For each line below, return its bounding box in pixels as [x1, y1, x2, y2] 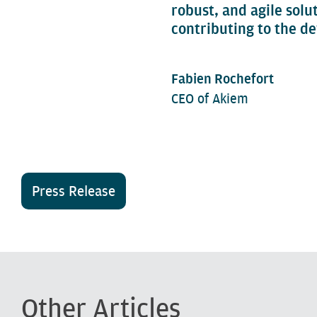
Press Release [32, 183, 115, 200]
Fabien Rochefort [171, 71, 274, 87]
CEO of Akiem [171, 91, 248, 107]
